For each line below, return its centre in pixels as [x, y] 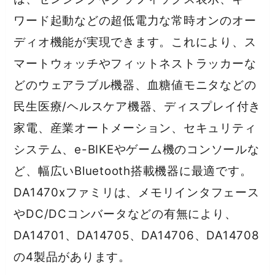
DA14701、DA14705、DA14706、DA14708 [137, 236]
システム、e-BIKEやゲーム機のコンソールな [137, 150]
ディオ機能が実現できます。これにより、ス [135, 42]
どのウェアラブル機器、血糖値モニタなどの [135, 85]
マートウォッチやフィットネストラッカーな [135, 64]
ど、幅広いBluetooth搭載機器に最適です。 [133, 171]
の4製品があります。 [72, 257]
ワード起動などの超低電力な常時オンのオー [135, 21]
